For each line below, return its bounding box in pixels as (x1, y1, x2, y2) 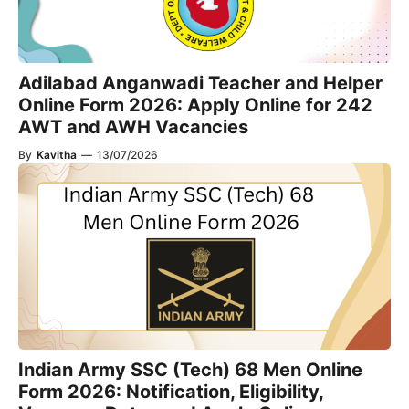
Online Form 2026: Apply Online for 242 (18, 94, 372, 116)
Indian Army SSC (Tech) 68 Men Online (18, 359, 362, 381)
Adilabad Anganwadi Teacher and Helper (18, 72, 383, 94)
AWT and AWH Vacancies (18, 116, 248, 138)
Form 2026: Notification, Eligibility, (18, 381, 323, 403)
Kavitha (37, 148, 77, 162)
